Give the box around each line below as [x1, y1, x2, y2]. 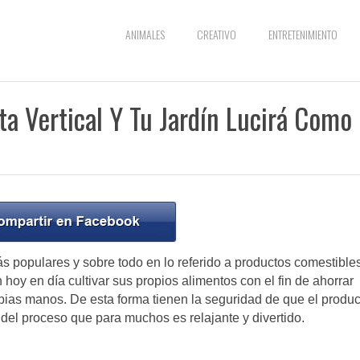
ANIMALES [125, 26, 165, 43]
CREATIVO [197, 26, 236, 43]
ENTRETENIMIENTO [268, 26, 337, 43]
